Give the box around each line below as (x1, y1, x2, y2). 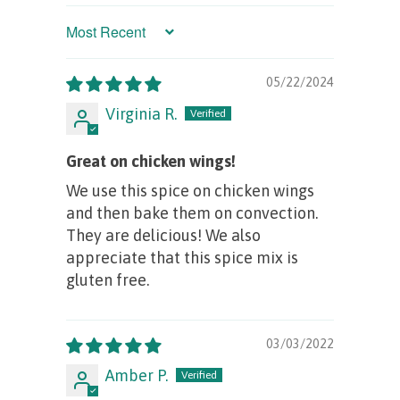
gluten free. (66, 270, 149, 289)
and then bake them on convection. (66, 203, 318, 222)
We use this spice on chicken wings (66, 180, 314, 200)
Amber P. (105, 365, 168, 385)
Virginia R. (105, 104, 177, 123)
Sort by (65, 31, 104, 46)
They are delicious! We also (66, 225, 261, 245)
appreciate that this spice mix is (66, 247, 298, 267)
